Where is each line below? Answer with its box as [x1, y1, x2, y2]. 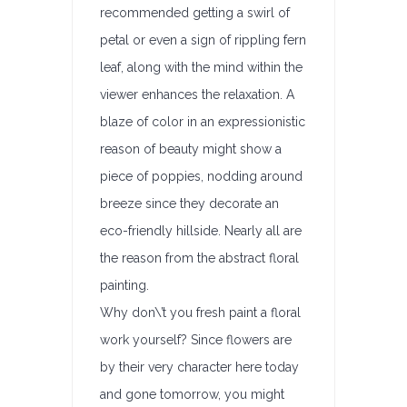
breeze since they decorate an [100, 196, 279, 211]
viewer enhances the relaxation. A [100, 87, 294, 102]
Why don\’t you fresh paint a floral [100, 305, 301, 320]
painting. [100, 278, 149, 293]
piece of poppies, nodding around [100, 169, 303, 184]
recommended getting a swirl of [100, 5, 290, 20]
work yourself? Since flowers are [100, 333, 292, 347]
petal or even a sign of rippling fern [100, 33, 306, 47]
